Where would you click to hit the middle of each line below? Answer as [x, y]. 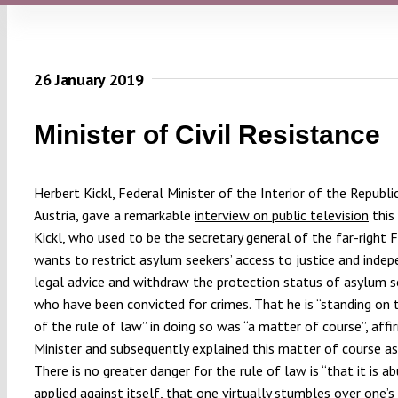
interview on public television [281, 215]
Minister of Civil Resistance [207, 134]
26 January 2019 [88, 80]
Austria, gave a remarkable [114, 215]
